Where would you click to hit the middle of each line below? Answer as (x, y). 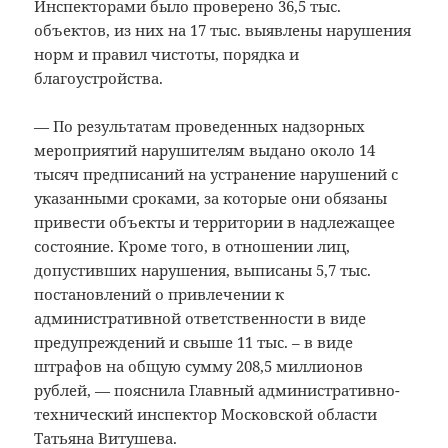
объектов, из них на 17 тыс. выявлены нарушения (223, 30)
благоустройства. (99, 78)
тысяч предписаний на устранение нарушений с (216, 174)
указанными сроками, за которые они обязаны (211, 198)
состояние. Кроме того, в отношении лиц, (192, 246)
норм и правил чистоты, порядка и (167, 54)
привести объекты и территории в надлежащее (215, 222)
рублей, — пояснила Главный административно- (217, 390)
